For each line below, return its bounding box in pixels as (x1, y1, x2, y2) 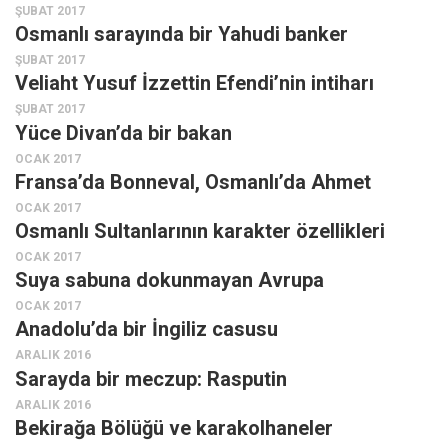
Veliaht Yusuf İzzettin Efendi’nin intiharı (15, 71, 374, 96)
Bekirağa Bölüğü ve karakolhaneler (15, 415, 333, 440)
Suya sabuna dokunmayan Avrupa (15, 268, 324, 293)
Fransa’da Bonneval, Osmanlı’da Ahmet (15, 169, 371, 194)
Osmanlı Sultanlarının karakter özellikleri (15, 218, 385, 243)
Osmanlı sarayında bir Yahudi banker (15, 22, 348, 47)
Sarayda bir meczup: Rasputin (15, 366, 287, 391)
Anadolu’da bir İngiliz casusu (15, 317, 278, 342)
